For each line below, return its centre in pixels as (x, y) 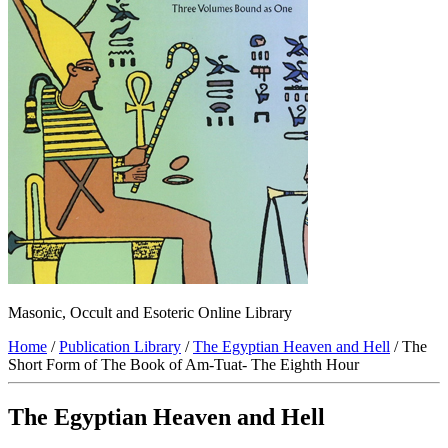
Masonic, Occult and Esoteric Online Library (150, 313)
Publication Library (120, 347)
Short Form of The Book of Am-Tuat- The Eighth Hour (183, 365)
